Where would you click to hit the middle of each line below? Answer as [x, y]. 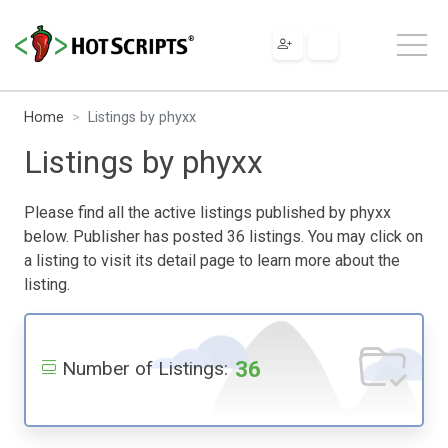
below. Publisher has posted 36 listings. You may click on [223, 236]
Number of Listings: [145, 368]
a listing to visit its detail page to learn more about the [212, 260]
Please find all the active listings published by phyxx [207, 212]
